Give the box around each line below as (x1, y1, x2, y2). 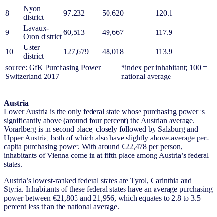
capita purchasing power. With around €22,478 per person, (4, 142, 183, 151)
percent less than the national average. (4, 202, 119, 211)
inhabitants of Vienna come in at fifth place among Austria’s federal (4, 151, 209, 160)
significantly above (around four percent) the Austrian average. (4, 116, 195, 125)
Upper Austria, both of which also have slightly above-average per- (4, 134, 209, 142)
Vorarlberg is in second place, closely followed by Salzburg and (4, 125, 198, 134)
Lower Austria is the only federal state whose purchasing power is (4, 108, 205, 116)
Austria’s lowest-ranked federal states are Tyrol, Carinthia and (4, 176, 192, 185)
